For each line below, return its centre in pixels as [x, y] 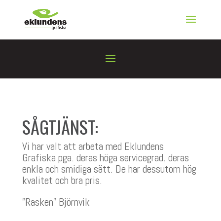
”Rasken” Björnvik [56, 202]
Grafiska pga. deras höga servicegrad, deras [105, 158]
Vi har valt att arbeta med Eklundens [93, 146]
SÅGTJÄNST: [60, 127]
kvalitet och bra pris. [62, 180]
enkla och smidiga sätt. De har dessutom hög [109, 169]
